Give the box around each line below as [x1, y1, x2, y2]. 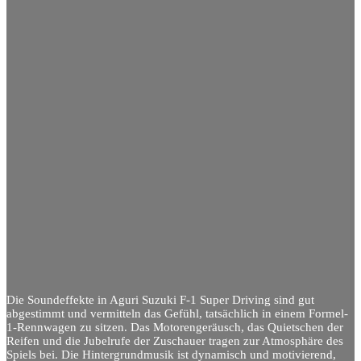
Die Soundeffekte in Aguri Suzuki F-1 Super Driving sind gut [6, 293, 314, 307]
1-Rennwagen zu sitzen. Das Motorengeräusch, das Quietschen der [6, 321, 343, 334]
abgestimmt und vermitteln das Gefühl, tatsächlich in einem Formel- [6, 307, 348, 321]
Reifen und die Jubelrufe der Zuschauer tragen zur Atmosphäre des [6, 334, 343, 348]
